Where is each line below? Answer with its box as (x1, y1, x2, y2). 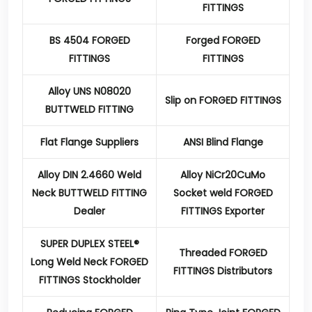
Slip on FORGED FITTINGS (164, 93, 281, 107)
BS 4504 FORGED (49, 33, 130, 47)
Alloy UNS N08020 (48, 84, 131, 98)
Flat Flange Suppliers (40, 135, 139, 149)
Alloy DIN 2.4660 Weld (38, 168, 141, 182)
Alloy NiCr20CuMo (180, 168, 265, 182)
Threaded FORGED (178, 246, 267, 260)
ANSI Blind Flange (182, 135, 263, 149)
